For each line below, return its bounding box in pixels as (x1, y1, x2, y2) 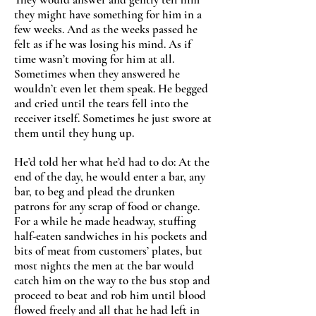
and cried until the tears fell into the (14, 96, 188, 111)
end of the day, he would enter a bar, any (14, 169, 205, 184)
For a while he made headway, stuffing (14, 214, 196, 229)
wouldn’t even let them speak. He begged (14, 81, 208, 96)
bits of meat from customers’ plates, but (14, 243, 202, 258)
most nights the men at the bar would (14, 258, 194, 273)
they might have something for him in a (14, 7, 202, 22)
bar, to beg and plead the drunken (14, 184, 175, 199)
